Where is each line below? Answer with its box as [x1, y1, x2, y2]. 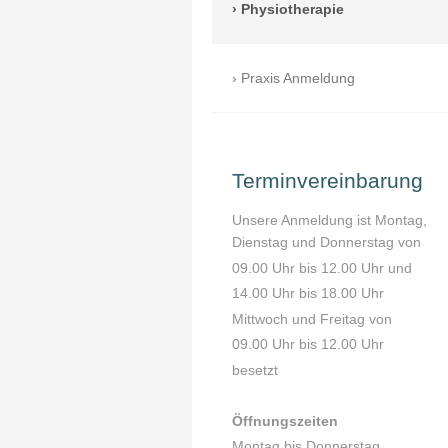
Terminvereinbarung [232, 169, 423, 193]
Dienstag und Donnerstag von [232, 234, 425, 251]
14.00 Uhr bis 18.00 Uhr [232, 285, 384, 302]
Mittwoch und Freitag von [232, 310, 392, 327]
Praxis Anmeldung [241, 70, 355, 87]
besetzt [232, 361, 278, 378]
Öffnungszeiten [232, 412, 338, 429]
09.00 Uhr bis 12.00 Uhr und [232, 259, 412, 276]
